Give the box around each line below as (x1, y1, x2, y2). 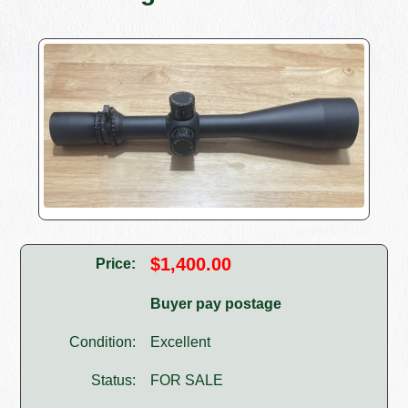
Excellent (150, 334, 211, 351)
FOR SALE (150, 372, 224, 389)
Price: (96, 256, 137, 272)
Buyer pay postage (150, 296, 282, 312)
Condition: (69, 334, 137, 351)
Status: (91, 372, 137, 389)
